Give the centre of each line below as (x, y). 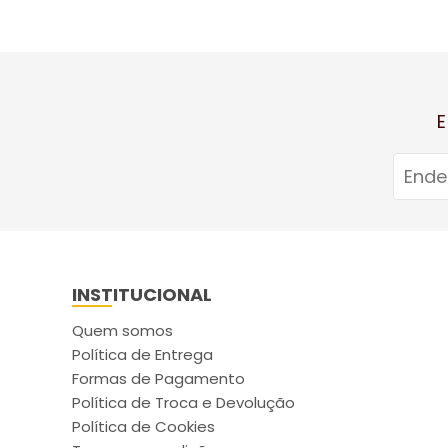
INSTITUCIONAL (142, 294)
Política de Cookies (143, 426)
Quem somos (122, 330)
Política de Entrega (142, 354)
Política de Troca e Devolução (183, 402)
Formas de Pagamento (158, 378)
